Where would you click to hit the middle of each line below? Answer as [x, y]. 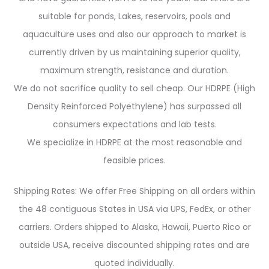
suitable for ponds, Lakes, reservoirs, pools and [134, 16]
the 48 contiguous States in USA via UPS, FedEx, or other [134, 209]
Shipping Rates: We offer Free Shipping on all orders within [134, 191]
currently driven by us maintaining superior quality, [134, 52]
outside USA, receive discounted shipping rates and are [134, 245]
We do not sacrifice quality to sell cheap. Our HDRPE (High [134, 88]
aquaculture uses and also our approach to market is [134, 34]
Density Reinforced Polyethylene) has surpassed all [134, 106]
